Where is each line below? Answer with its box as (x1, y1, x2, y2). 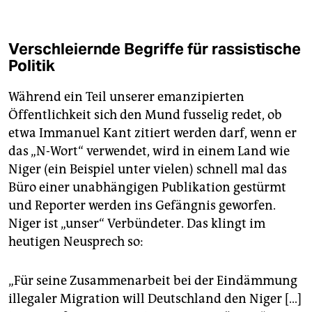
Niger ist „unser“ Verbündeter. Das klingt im (8, 216, 265, 232)
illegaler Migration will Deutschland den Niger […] (8, 291, 302, 307)
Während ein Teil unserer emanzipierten (8, 89, 244, 105)
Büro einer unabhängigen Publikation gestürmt (8, 180, 286, 196)
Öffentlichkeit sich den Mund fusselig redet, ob (8, 107, 282, 123)
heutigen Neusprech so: (8, 234, 143, 250)
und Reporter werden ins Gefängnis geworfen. (8, 198, 276, 214)
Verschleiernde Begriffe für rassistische (8, 39, 302, 59)
